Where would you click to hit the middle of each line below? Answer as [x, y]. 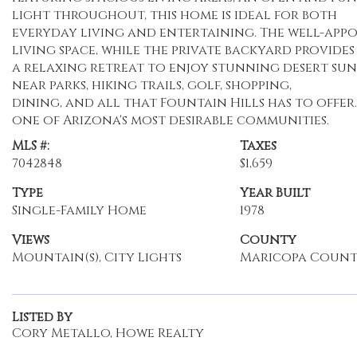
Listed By [42, 317]
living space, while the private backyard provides [183, 50]
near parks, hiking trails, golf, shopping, [152, 85]
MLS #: [31, 146]
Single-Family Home [79, 210]
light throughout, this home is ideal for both [175, 15]
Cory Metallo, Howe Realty [108, 333]
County [268, 240]
